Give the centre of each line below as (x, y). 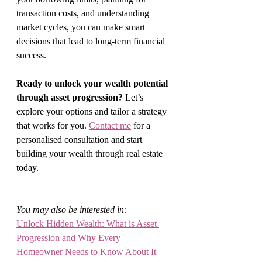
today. (27, 168)
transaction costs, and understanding (84, 13)
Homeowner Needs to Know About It (86, 252)
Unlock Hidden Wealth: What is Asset (88, 224)
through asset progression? (70, 97)
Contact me (110, 125)
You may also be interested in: (72, 210)
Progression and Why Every (70, 238)
